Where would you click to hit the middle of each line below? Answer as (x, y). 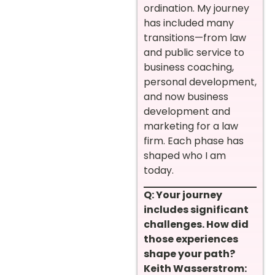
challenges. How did (196, 225)
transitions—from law (195, 37)
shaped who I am (185, 155)
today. (159, 170)
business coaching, (189, 67)
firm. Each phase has (194, 141)
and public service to (194, 52)
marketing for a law (191, 126)
